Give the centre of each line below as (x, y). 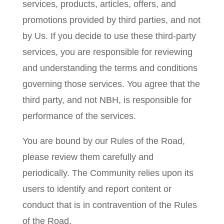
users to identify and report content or (97, 189)
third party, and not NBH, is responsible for (107, 100)
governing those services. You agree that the (111, 84)
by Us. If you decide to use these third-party (109, 36)
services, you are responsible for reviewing (107, 52)
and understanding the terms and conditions (110, 68)
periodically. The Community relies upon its (108, 173)
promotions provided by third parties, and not (111, 20)
